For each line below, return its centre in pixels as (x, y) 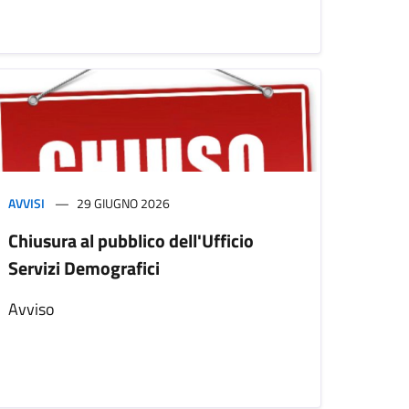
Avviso (31, 309)
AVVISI (26, 204)
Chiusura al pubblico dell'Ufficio (131, 241)
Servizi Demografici (84, 268)
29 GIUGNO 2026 (123, 204)
